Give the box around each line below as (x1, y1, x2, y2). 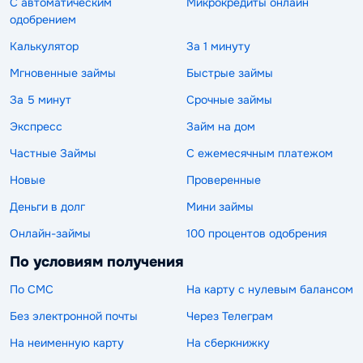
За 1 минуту (186, 38, 250, 53)
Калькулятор (10, 38, 79, 53)
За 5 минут (10, 92, 71, 107)
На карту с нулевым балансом (186, 282, 353, 297)
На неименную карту (10, 335, 124, 351)
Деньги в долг (10, 199, 85, 214)
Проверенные (186, 172, 261, 187)
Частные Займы (10, 145, 96, 160)
